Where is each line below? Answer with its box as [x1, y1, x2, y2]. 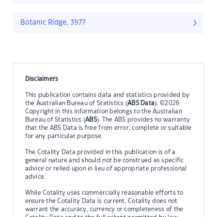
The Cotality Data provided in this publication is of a [25, 149, 176, 155]
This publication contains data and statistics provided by [25, 92, 190, 98]
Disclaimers [25, 76, 59, 82]
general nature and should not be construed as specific [25, 157, 184, 163]
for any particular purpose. [25, 133, 103, 139]
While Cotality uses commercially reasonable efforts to [25, 189, 184, 196]
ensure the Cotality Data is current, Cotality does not [25, 198, 178, 204]
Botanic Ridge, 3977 [20, 19, 85, 27]
